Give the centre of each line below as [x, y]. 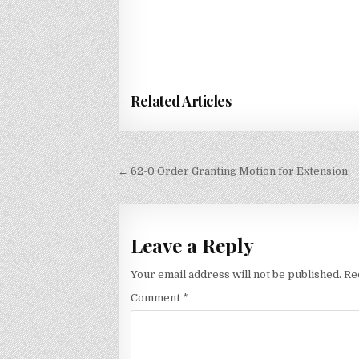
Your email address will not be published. [236, 274]
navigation [173, 196]
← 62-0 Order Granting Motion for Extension [233, 171]
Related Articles [181, 101]
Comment [157, 297]
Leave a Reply [192, 246]
